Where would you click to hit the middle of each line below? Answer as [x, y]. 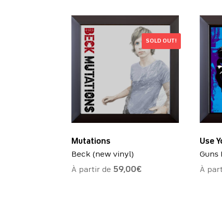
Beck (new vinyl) [103, 155]
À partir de [92, 170]
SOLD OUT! [162, 41]
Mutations [91, 142]
